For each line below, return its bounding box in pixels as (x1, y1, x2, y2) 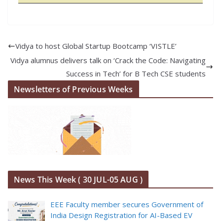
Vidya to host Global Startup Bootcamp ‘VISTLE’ (15, 40, 177, 51)
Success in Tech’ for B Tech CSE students (66, 68, 206, 78)
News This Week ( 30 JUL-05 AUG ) (14, 174, 143, 185)
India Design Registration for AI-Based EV (50, 210, 193, 220)
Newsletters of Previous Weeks (14, 83, 133, 95)
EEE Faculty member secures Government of (50, 199, 204, 209)
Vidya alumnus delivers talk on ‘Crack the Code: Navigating (10, 55, 206, 65)
